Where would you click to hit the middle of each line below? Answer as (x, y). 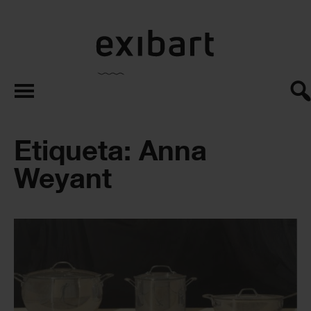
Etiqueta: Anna (110, 150)
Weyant (63, 178)
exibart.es (178, 36)
